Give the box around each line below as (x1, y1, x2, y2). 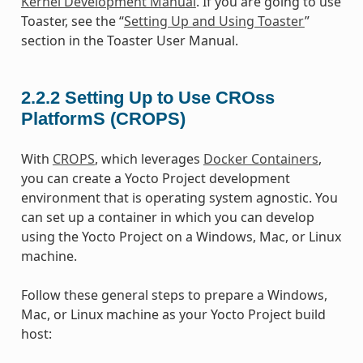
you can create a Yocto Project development (20, 169, 290, 188)
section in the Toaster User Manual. (20, 31, 238, 49)
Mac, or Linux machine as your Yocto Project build (20, 305, 326, 324)
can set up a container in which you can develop (20, 208, 314, 227)
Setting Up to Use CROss (64, 88, 275, 109)
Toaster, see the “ (20, 11, 124, 30)
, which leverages (94, 150, 203, 169)
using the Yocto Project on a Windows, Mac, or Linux (20, 228, 341, 246)
